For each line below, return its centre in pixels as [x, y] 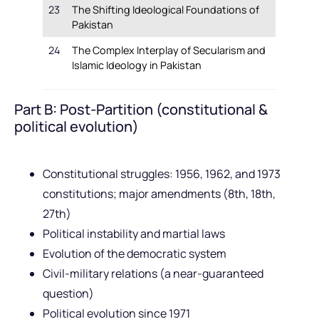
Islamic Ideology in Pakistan [137, 65]
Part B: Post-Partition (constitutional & [141, 109]
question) [68, 293]
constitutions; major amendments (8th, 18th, [159, 193]
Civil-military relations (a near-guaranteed [153, 273]
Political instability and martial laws [134, 233]
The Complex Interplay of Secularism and [169, 50]
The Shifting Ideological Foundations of [166, 9]
